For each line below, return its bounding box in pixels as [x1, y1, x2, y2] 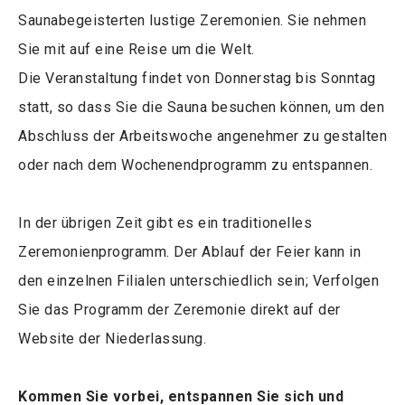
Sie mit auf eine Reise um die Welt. [18, 41, 255, 59]
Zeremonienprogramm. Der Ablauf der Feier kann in [18, 243, 361, 261]
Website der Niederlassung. [18, 330, 206, 348]
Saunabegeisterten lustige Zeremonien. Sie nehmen [18, 12, 366, 30]
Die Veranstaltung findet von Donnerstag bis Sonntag [18, 70, 376, 88]
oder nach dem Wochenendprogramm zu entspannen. [18, 156, 372, 174]
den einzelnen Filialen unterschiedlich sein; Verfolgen [18, 272, 379, 290]
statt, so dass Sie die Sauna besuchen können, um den [18, 99, 384, 117]
